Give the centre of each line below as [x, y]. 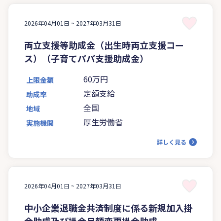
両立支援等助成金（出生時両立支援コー [104, 45]
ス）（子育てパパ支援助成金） [86, 58]
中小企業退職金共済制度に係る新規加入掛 [109, 207]
